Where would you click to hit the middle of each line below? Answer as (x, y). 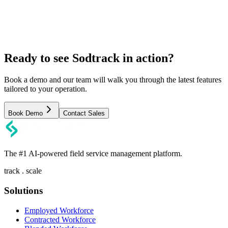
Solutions (23, 190)
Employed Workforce (59, 210)
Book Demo (25, 113)
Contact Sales (84, 113)
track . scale (23, 171)
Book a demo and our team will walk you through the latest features (113, 80)
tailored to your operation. (46, 89)
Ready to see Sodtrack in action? (89, 58)
